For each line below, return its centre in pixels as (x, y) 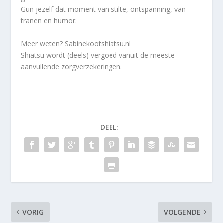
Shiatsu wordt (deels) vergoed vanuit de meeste (98, 55)
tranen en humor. (49, 21)
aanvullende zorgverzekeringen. (72, 66)
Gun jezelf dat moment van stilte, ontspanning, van (104, 9)
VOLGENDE (182, 212)
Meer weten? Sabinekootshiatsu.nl (76, 43)
